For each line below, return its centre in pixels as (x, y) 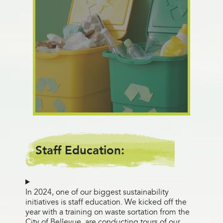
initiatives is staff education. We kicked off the (106, 202)
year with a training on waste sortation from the (107, 212)
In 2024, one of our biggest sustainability (97, 192)
